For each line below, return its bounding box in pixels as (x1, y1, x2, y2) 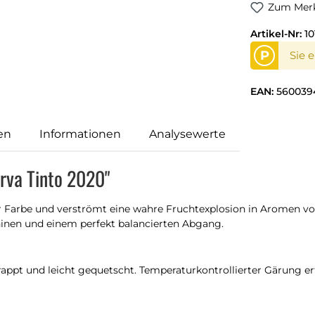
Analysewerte (149, 127, 226, 141)
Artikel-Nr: (250, 27, 304, 40)
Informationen (39, 127, 121, 141)
